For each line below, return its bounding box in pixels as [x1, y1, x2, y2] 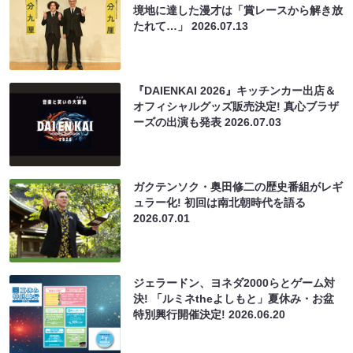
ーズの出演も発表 [133, 115, 225, 128]
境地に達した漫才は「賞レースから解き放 [133, 3, 344, 17]
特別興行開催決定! [133, 307, 229, 321]
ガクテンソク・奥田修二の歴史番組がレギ [133, 180, 344, 193]
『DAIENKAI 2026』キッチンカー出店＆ [133, 84, 336, 97]
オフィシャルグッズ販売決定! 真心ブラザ [133, 99, 340, 113]
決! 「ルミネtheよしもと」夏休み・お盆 [133, 292, 335, 305]
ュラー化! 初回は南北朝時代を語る [133, 195, 307, 209]
